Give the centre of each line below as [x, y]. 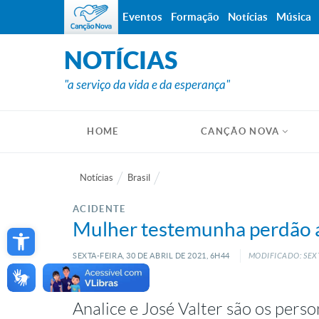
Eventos [142, 17]
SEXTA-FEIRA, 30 [104, 256]
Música [294, 17]
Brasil [139, 178]
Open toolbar [47, 232]
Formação [195, 17]
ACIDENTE [99, 209]
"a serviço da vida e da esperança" [147, 85]
